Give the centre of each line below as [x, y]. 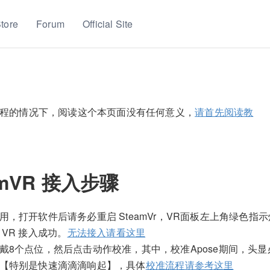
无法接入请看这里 [106, 232]
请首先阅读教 [224, 112]
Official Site [108, 24]
